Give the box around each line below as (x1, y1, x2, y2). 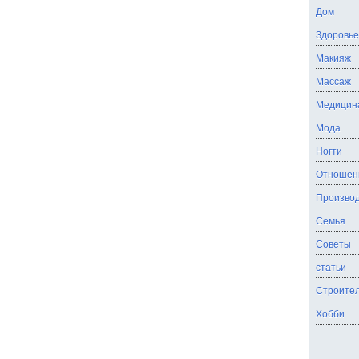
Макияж (316, 50, 351, 64)
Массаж (316, 74, 351, 87)
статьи (316, 260, 346, 273)
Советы (316, 236, 351, 250)
